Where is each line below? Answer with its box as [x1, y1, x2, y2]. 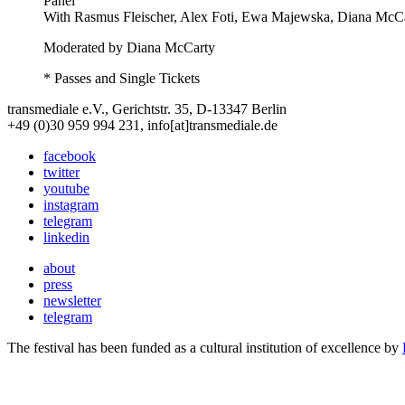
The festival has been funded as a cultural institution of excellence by [7, 340, 402, 356]
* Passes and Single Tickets [43, 71, 200, 87]
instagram [43, 197, 99, 213]
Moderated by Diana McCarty [43, 40, 215, 56]
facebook [43, 148, 96, 165]
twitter [43, 165, 80, 181]
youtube [43, 181, 89, 197]
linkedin [43, 230, 89, 246]
